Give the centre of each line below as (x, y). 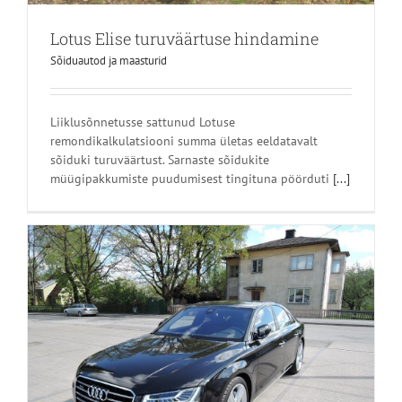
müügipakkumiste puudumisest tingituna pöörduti (192, 179)
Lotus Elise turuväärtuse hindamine (184, 39)
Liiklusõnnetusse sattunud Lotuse (143, 122)
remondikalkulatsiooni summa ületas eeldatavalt (184, 141)
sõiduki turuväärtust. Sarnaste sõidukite (160, 160)
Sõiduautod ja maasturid (109, 61)
